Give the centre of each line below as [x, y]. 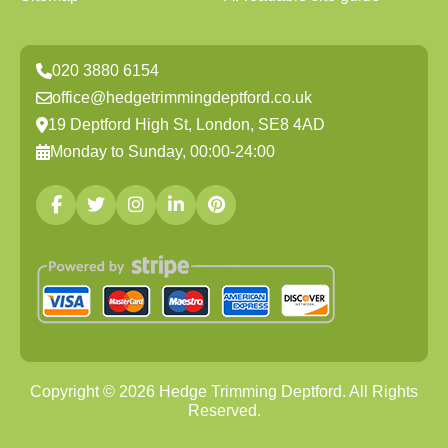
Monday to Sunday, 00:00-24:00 [162, 151]
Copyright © [74, 391]
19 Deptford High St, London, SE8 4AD [186, 124]
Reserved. [224, 410]
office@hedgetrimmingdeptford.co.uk [182, 97]
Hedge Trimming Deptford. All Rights [286, 391]
